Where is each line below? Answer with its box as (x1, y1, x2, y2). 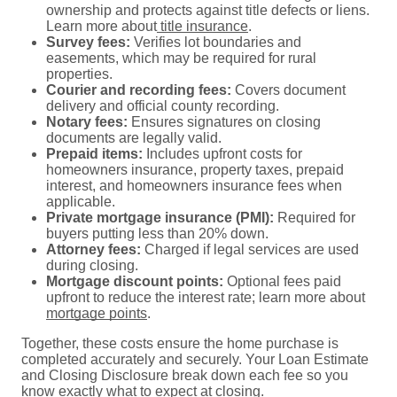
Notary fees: (46, 113, 128, 129)
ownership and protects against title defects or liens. (46, 2, 370, 18)
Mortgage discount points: (46, 273, 223, 289)
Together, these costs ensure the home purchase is (21, 335, 339, 351)
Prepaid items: (46, 145, 143, 161)
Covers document (231, 82, 346, 97)
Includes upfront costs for (143, 145, 302, 161)
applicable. (46, 193, 115, 209)
